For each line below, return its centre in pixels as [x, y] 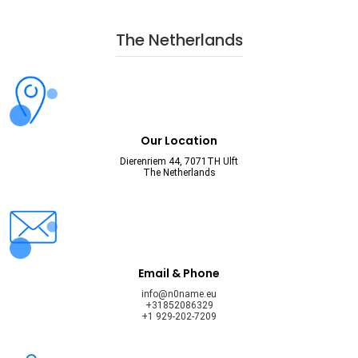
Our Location [179, 140]
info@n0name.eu [179, 294]
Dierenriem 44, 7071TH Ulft [179, 161]
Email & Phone [179, 274]
